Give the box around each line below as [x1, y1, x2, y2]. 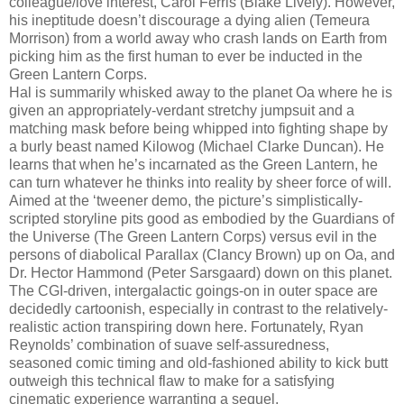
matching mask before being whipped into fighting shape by [9, 120, 388, 136]
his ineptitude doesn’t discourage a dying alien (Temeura [9, 12, 370, 28]
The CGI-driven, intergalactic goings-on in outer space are [9, 282, 378, 298]
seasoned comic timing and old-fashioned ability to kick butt [9, 354, 388, 371]
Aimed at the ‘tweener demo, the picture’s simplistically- [9, 192, 363, 208]
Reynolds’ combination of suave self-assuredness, [9, 336, 329, 353]
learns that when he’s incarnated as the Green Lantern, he [9, 156, 378, 172]
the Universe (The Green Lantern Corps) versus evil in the [9, 228, 377, 244]
